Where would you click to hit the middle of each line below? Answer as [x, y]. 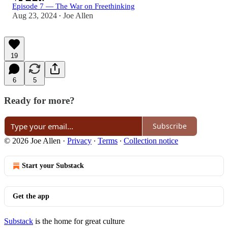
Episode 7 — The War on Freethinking [74, 6]
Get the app [31, 196]
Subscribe [170, 126]
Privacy [79, 140]
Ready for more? [39, 101]
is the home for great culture [79, 221]
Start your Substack [53, 165]
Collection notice [151, 140]
